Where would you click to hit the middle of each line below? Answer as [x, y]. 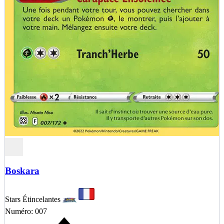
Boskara [22, 171]
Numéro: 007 [26, 211]
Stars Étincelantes [32, 199]
